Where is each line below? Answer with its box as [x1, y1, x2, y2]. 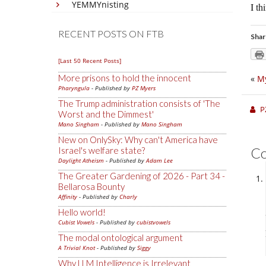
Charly [119, 192, 137, 201]
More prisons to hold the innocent [58, 72, 191, 83]
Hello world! [58, 207, 106, 217]
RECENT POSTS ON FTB [58, 28, 164, 39]
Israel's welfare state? [58, 145, 145, 156]
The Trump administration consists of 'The [58, 98, 220, 109]
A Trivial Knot [58, 243, 95, 252]
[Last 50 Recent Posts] [58, 56, 121, 65]
